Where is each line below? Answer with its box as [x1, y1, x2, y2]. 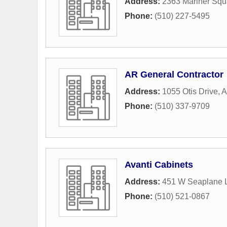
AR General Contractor [125, 69, 223, 80]
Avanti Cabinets [125, 159, 193, 170]
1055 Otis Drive [162, 87, 218, 96]
